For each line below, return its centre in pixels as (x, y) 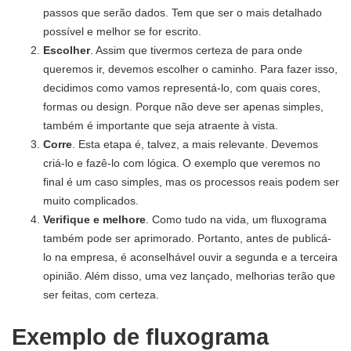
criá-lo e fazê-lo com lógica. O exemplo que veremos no (182, 163)
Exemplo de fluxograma (140, 337)
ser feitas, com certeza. (101, 294)
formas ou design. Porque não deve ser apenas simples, (183, 106)
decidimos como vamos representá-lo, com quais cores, (182, 87)
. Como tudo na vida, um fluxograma (236, 219)
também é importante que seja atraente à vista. (161, 125)
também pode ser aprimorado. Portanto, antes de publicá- (187, 238)
